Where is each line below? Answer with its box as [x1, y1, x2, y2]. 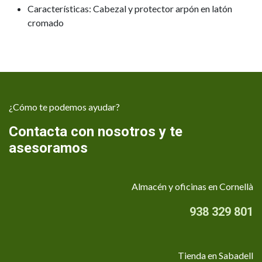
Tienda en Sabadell [178, 249, 253, 261]
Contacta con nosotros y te [9, 123, 182, 140]
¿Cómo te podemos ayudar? [9, 101, 120, 112]
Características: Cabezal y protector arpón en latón [27, 2, 232, 14]
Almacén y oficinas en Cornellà [132, 180, 253, 192]
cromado [27, 16, 64, 28]
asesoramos [9, 139, 88, 156]
